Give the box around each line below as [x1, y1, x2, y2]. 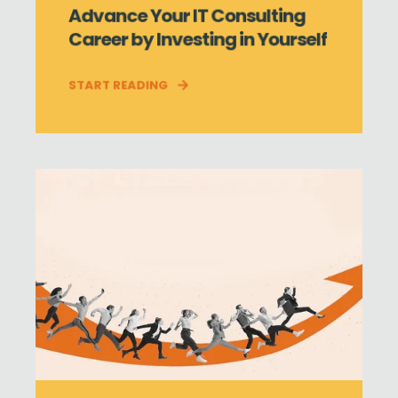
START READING [68, 76, 169, 94]
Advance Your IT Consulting [68, 3, 306, 28]
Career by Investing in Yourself [68, 26, 328, 52]
